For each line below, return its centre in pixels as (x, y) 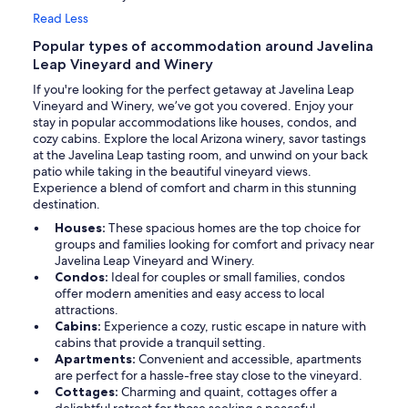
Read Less (61, 19)
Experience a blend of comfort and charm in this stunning (195, 188)
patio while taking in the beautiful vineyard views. (172, 172)
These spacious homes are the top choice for (235, 228)
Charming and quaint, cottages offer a (229, 392)
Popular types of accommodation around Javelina (203, 46)
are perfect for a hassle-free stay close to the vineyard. (209, 376)
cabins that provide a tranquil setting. (160, 343)
